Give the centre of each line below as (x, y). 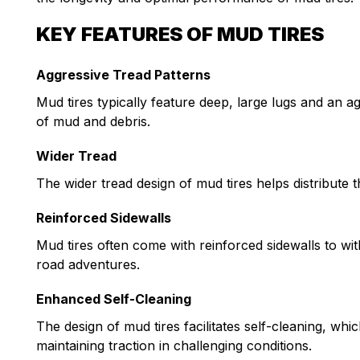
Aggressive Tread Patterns (123, 75)
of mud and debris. (93, 121)
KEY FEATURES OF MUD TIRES (180, 34)
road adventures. (88, 264)
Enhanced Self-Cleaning (114, 299)
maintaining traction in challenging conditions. (174, 345)
